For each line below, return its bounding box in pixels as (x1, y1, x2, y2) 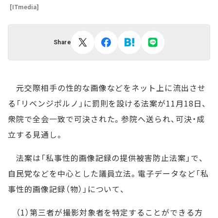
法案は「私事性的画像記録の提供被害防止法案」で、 (8, 152, 204, 163)
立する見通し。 (8, 128, 64, 140)
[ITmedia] (10, 2, 39, 11)
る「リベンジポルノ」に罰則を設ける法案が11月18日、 (8, 97, 207, 109)
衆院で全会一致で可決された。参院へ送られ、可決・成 (8, 113, 205, 125)
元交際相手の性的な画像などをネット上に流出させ (8, 82, 206, 93)
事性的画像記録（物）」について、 (8, 183, 126, 195)
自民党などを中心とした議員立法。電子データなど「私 (8, 167, 209, 179)
